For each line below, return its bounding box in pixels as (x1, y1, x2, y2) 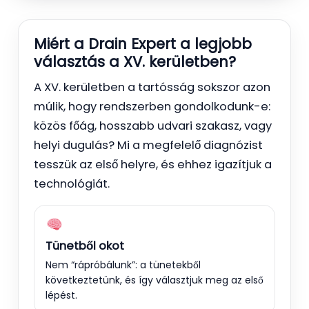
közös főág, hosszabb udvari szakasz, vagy (34, 117, 272, 134)
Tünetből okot (46, 237, 124, 254)
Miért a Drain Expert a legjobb (34, 33, 252, 54)
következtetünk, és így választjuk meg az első (46, 272, 263, 287)
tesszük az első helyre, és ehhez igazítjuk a (34, 156, 272, 172)
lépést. (46, 288, 77, 302)
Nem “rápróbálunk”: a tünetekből (46, 257, 201, 272)
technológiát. (34, 175, 110, 192)
